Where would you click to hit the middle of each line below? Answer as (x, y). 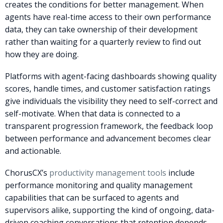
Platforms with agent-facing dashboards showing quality (111, 76)
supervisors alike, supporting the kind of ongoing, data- (110, 210)
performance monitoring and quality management (99, 185)
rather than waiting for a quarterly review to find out (103, 42)
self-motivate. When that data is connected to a (93, 114)
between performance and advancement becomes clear (108, 139)
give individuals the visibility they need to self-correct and (111, 101)
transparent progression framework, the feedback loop (109, 126)
